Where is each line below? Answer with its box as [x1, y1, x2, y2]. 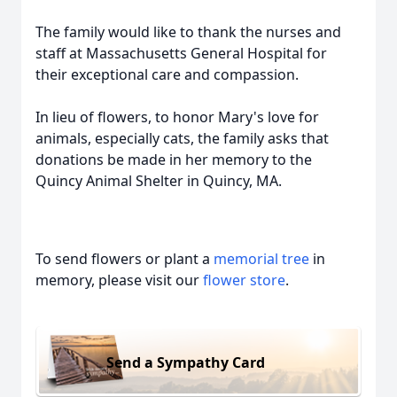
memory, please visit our [35, 270, 203, 290]
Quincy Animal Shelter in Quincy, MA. [35, 171, 282, 191]
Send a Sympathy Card [106, 352, 265, 372]
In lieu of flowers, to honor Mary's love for [35, 107, 319, 127]
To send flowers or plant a [35, 249, 214, 269]
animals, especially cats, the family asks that [35, 128, 329, 148]
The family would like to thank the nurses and [35, 22, 341, 42]
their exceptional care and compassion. [35, 65, 299, 84]
